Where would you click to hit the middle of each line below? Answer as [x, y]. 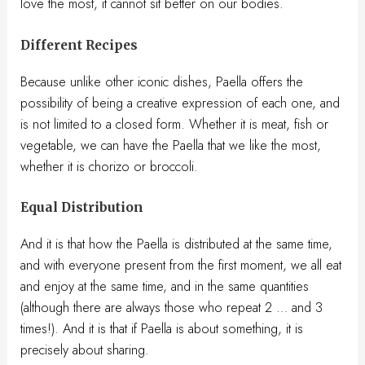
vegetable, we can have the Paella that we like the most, [171, 145]
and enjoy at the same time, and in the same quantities [165, 286]
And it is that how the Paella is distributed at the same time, [177, 243]
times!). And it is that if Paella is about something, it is [162, 328]
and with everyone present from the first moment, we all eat [181, 264]
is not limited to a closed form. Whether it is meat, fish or [175, 123]
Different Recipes [79, 45]
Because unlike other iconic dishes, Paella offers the [162, 81]
